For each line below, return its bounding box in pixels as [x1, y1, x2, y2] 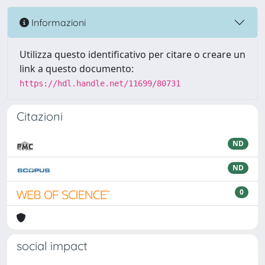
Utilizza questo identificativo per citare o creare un [20, 48, 245, 61]
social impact [17, 238, 88, 253]
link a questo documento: [20, 62, 134, 75]
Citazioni [17, 109, 63, 124]
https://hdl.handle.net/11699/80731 [20, 79, 180, 88]
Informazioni [29, 16, 86, 28]
